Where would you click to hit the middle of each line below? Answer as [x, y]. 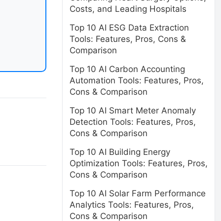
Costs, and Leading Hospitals [128, 9]
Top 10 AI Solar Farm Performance [138, 193]
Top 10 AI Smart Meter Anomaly [133, 110]
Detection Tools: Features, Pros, [133, 122]
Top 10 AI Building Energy [120, 152]
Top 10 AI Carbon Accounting [127, 69]
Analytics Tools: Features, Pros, [132, 205]
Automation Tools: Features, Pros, [137, 80]
